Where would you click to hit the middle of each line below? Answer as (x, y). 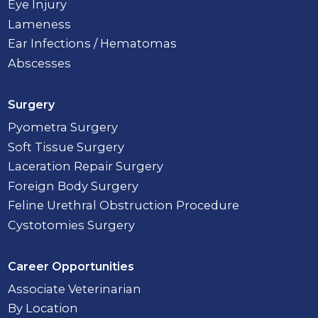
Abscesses (40, 63)
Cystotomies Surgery (72, 225)
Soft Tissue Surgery (66, 147)
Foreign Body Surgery (73, 186)
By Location (43, 308)
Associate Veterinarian (75, 289)
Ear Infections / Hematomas (93, 44)
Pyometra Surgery (63, 127)
